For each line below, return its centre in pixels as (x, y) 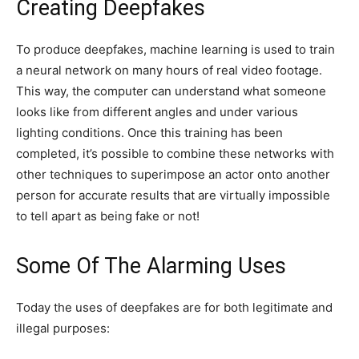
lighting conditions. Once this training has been (149, 132)
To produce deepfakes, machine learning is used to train (175, 49)
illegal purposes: (63, 328)
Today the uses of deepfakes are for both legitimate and (174, 307)
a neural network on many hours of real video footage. (169, 70)
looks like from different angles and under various (157, 111)
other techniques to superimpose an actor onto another (173, 174)
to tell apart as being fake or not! (108, 216)
